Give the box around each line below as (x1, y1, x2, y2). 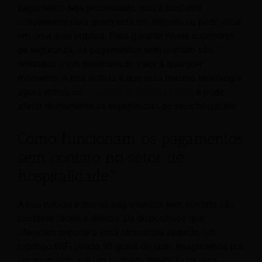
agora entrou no (18, 87, 85, 98)
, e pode (192, 87, 224, 98)
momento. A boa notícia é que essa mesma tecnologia (18, 73, 242, 84)
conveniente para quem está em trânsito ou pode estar (18, 16, 242, 28)
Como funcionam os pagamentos (18, 129, 243, 148)
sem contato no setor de (18, 147, 184, 167)
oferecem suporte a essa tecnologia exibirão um (18, 227, 215, 239)
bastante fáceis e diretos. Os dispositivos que (18, 213, 204, 225)
